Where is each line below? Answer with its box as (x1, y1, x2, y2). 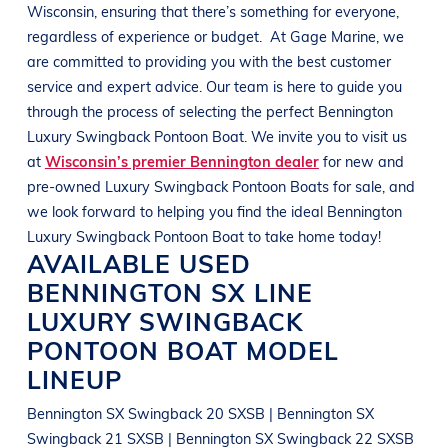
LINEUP (26, 361, 122, 396)
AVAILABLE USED (26, 245, 251, 280)
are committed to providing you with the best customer (26, 50, 391, 71)
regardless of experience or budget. (26, 25, 266, 46)
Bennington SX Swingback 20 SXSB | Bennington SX (26, 402, 374, 423)
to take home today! (247, 225, 381, 246)
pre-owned (26, 175, 105, 196)
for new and (318, 150, 404, 171)
